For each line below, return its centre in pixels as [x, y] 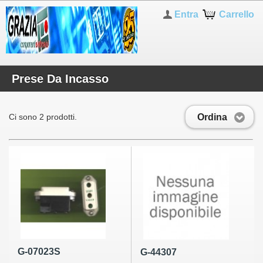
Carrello [236, 14]
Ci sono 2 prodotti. [43, 117]
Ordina [212, 117]
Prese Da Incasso [60, 79]
